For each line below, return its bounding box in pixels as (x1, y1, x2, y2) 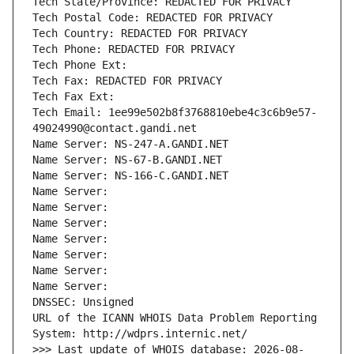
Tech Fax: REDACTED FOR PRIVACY (32, 74, 222, 88)
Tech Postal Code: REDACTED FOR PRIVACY (32, 11, 273, 24)
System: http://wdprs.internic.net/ (32, 327, 247, 341)
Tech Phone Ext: (32, 58, 127, 72)
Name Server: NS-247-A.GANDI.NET (32, 137, 228, 151)
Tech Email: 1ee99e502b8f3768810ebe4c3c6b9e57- (32, 106, 317, 119)
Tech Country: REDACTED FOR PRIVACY (32, 27, 247, 40)
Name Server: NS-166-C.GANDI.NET (32, 169, 228, 183)
